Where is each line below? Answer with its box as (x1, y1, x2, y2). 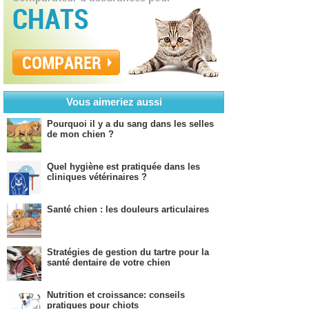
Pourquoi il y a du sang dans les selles (47, 119, 214, 129)
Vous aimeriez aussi (66, 96, 162, 108)
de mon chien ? (47, 129, 114, 140)
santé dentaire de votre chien (47, 257, 170, 268)
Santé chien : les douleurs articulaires (47, 204, 209, 215)
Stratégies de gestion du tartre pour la (47, 247, 209, 257)
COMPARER (22, 51, 101, 74)
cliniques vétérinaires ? (47, 172, 147, 183)
